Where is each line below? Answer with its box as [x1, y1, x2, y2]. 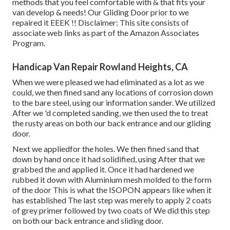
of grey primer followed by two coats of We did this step [12, 205, 210, 215]
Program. [12, 37, 45, 48]
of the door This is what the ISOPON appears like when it [12, 184, 212, 195]
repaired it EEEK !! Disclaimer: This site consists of [12, 17, 189, 27]
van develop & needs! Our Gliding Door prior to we [12, 7, 189, 17]
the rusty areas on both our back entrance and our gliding [12, 118, 211, 128]
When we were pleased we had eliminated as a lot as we [12, 76, 204, 87]
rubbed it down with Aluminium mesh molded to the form [12, 174, 212, 184]
